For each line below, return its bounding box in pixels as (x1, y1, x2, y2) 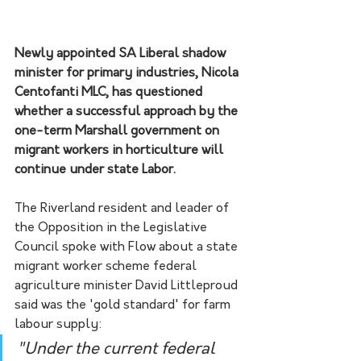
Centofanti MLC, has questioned (15, 85, 205, 99)
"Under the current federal (17, 341, 219, 358)
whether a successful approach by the (15, 105, 241, 118)
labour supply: (15, 317, 106, 331)
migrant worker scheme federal (15, 259, 200, 273)
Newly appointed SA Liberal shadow (15, 47, 229, 60)
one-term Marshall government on (15, 124, 222, 138)
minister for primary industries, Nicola (15, 66, 242, 80)
